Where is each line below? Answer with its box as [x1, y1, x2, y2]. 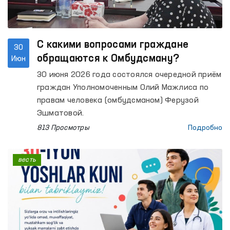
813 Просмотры [37, 124, 89, 131]
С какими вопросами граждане [37, 40, 189, 50]
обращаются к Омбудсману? [37, 54, 180, 64]
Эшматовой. [37, 109, 84, 118]
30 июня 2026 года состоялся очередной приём [37, 71, 222, 79]
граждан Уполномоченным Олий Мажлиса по [37, 84, 209, 92]
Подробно [188, 124, 222, 131]
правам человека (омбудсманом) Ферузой [37, 97, 199, 105]
